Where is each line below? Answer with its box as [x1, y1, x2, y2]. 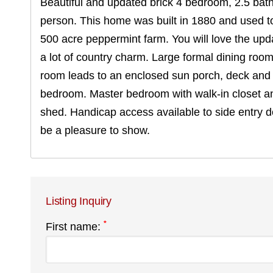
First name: [46, 221, 104, 233]
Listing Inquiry [46, 195, 112, 207]
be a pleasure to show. [40, 124, 150, 136]
